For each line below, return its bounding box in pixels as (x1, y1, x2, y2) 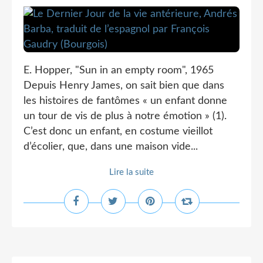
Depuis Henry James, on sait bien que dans (23, 80, 224, 91)
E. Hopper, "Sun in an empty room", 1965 (23, 65, 214, 76)
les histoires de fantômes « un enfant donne (23, 96, 227, 106)
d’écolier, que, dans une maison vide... (23, 141, 198, 152)
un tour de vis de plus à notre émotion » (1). (23, 111, 227, 122)
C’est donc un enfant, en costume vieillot (23, 126, 213, 137)
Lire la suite (109, 168, 154, 177)
